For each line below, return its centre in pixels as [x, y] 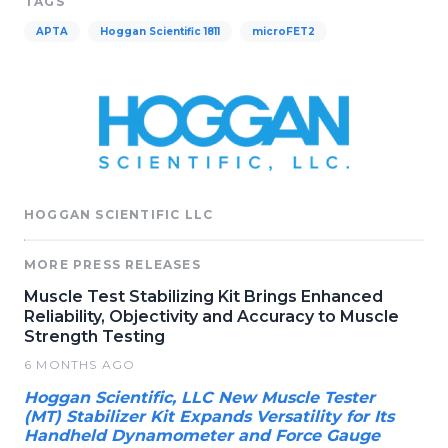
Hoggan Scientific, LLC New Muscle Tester [199, 397]
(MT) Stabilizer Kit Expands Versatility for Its [209, 416]
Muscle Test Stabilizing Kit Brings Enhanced [203, 296]
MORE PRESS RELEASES [112, 264]
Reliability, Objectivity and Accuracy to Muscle [211, 316]
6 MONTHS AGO [80, 364]
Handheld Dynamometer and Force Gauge [202, 435]
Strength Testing [94, 336]
